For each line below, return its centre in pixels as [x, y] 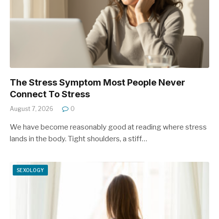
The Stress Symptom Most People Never [98, 83]
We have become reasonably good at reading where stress [108, 127]
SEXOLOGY [31, 170]
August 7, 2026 [32, 109]
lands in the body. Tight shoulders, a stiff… [78, 139]
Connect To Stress [50, 94]
